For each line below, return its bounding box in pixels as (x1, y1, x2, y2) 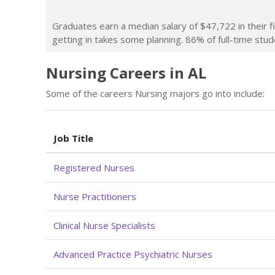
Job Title (53, 131, 93, 144)
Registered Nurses (53, 161, 134, 174)
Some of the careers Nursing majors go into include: (46, 87, 265, 99)
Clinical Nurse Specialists (53, 219, 155, 231)
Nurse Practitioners (53, 190, 136, 203)
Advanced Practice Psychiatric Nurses (53, 247, 212, 260)
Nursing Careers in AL (46, 62, 206, 83)
